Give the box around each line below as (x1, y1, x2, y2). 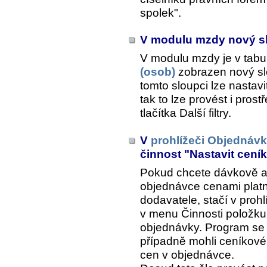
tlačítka (140, 107, 179, 120)
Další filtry (179, 107, 228, 120)
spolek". (140, 7, 181, 20)
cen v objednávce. (140, 248, 234, 261)
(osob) (140, 66, 175, 79)
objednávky (140, 221, 199, 234)
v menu (140, 207, 181, 220)
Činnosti (181, 207, 223, 220)
